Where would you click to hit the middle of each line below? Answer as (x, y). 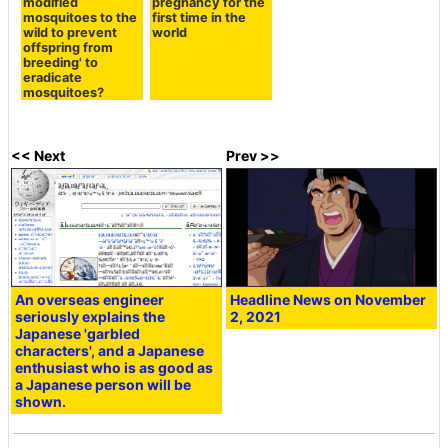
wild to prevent (70, 33)
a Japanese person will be (103, 384)
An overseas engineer (90, 299)
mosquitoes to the (80, 18)
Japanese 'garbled (78, 333)
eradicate (53, 78)
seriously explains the (90, 316)
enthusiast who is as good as (114, 367)
